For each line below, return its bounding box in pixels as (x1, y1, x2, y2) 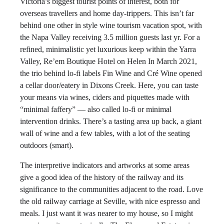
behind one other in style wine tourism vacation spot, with (20, 21, 202, 29)
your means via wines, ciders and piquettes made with (20, 93, 189, 101)
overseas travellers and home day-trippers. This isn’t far (20, 9, 194, 17)
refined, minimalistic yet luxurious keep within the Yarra (20, 45, 196, 53)
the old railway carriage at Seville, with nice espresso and (20, 197, 200, 205)
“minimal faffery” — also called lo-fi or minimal (20, 105, 171, 113)
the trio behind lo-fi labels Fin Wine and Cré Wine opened (20, 69, 202, 77)
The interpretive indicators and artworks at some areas (20, 161, 189, 169)
